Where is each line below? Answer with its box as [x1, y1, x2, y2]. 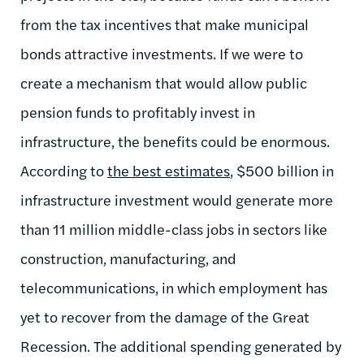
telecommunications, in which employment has [20, 276, 327, 297]
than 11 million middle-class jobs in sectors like [20, 218, 327, 239]
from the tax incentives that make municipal [20, 13, 309, 34]
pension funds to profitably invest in [20, 101, 255, 122]
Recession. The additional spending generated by [20, 335, 341, 356]
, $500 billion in [230, 159, 334, 180]
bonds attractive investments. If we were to [20, 42, 303, 63]
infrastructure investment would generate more [20, 188, 333, 210]
